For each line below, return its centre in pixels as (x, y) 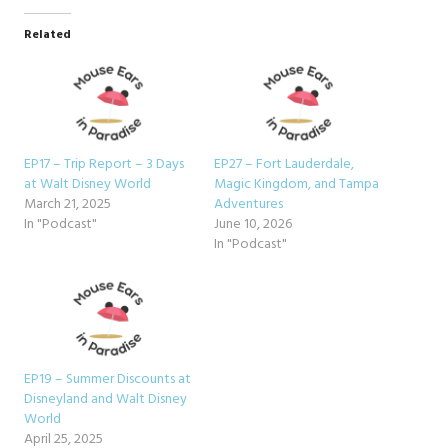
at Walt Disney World (87, 184)
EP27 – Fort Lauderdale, (284, 164)
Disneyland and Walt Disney (105, 399)
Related (47, 35)
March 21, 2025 (67, 204)
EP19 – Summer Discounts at (107, 379)
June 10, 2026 (253, 224)
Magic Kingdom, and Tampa (296, 184)
